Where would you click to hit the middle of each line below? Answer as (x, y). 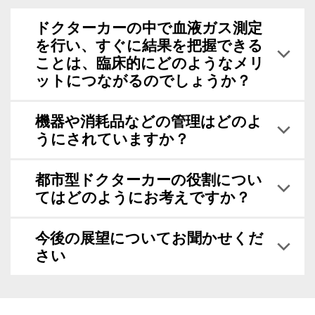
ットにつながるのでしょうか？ (143, 80)
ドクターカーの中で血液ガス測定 (149, 27)
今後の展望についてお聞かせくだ (149, 238)
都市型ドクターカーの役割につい (149, 179)
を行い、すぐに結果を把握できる (149, 45)
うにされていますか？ (112, 139)
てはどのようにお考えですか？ (143, 197)
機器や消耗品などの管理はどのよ (149, 121)
